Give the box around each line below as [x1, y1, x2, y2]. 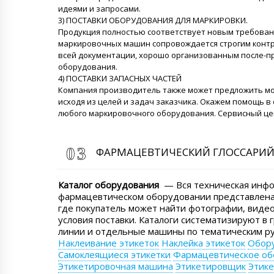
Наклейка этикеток [161, 236, 245, 249]
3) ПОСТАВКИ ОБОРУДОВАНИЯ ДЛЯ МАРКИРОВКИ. [58, 15, 248, 26]
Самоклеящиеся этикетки [58, 248, 171, 261]
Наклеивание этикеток [58, 236, 159, 249]
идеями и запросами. [58, 3, 141, 15]
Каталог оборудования [58, 178, 159, 191]
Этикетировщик [176, 259, 246, 272]
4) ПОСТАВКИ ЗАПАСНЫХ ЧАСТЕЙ [58, 73, 182, 84]
